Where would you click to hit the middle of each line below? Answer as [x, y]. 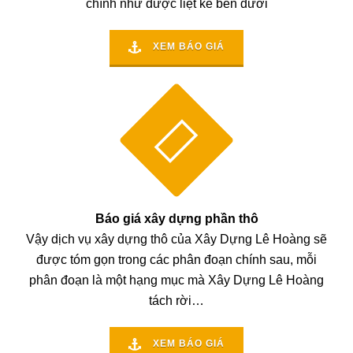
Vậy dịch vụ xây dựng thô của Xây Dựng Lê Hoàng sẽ [176, 240]
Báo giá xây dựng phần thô [176, 219]
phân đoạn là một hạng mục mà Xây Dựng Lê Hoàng [176, 281]
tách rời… [176, 301]
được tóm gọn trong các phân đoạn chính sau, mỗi [176, 260]
